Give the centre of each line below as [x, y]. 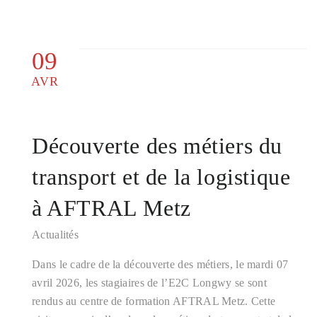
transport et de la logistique [161, 177]
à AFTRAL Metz [111, 208]
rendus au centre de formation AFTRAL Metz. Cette [154, 301]
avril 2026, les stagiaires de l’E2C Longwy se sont [149, 283]
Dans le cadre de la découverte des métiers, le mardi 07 [160, 264]
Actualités [55, 235]
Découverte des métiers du [157, 146]
